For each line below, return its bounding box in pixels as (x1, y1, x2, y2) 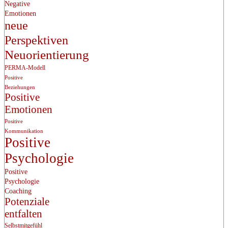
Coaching (5, 187, 32, 195)
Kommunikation (5, 128, 43, 134)
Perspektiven (5, 33, 68, 47)
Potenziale (5, 195, 49, 207)
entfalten (5, 208, 42, 219)
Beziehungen (5, 84, 35, 90)
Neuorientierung (5, 47, 89, 62)
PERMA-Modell (5, 64, 45, 71)
